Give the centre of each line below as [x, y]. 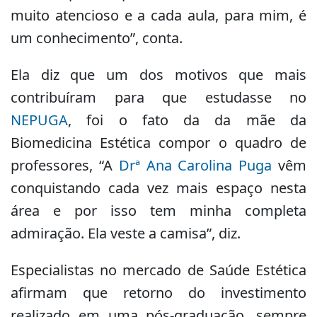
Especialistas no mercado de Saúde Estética [158, 270]
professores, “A [65, 165]
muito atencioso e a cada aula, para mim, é [158, 15]
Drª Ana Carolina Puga [195, 165]
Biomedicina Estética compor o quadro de [158, 142]
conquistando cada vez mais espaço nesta [158, 188]
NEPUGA [39, 120]
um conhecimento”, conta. [97, 38]
